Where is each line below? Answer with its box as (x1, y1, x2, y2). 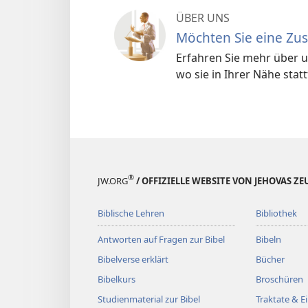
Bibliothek (255, 206, 297, 219)
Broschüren (255, 272, 303, 285)
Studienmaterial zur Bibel (98, 292, 200, 305)
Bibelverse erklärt (98, 252, 168, 265)
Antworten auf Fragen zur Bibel (98, 232, 225, 245)
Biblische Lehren (98, 206, 164, 219)
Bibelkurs (98, 272, 135, 285)
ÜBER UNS (176, 10, 230, 26)
